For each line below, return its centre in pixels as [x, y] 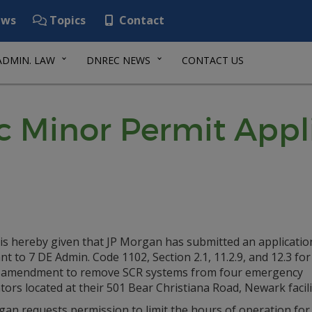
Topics [66, 20]
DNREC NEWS [118, 60]
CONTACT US [213, 60]
